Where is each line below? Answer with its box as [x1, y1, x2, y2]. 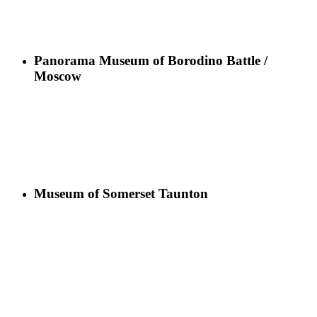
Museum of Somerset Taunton [34, 186, 208, 202]
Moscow [34, 68, 81, 83]
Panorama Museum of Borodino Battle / [34, 52, 267, 68]
